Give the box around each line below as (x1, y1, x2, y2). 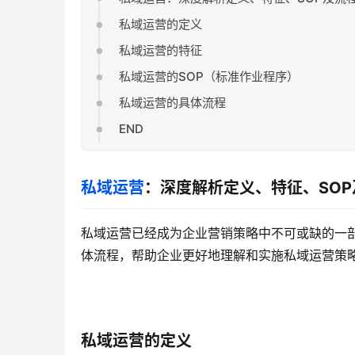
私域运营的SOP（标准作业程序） (118, 69, 299, 85)
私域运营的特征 (118, 42, 202, 58)
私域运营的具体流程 (118, 95, 226, 111)
